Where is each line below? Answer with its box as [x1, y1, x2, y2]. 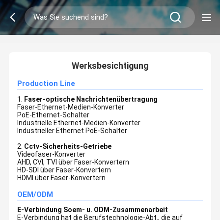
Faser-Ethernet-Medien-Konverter [17, 103, 125, 111]
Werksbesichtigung [72, 60, 148, 71]
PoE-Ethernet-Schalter [17, 110, 90, 119]
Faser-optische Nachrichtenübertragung [24, 95, 158, 103]
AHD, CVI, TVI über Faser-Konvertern [17, 158, 130, 166]
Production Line [17, 79, 76, 88]
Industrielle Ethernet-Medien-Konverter [17, 118, 141, 127]
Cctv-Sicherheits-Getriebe [24, 142, 112, 150]
